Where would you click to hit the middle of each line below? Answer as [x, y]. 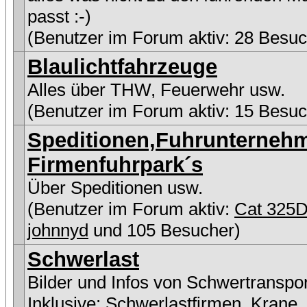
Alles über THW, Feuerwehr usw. [156, 90]
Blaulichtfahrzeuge [122, 67]
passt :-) [59, 16]
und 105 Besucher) [164, 230]
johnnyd [58, 230]
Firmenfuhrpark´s [115, 165]
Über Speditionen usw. [115, 188]
